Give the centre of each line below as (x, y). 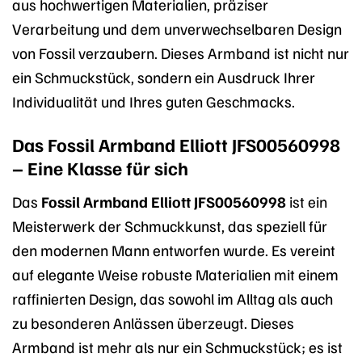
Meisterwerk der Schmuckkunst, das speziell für (170, 225)
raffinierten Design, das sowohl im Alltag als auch (173, 298)
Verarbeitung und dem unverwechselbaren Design (177, 28)
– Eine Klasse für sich (100, 168)
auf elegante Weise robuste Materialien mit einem (175, 274)
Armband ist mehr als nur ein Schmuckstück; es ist (177, 346)
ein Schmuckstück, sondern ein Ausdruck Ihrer (164, 76)
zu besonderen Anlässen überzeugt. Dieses (153, 322)
